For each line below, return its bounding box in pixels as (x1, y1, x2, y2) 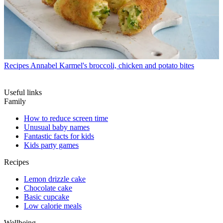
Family (4, 97, 26, 106)
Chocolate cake (24, 184, 72, 193)
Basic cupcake (24, 193, 69, 202)
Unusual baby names (24, 123, 90, 132)
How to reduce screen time (24, 114, 108, 123)
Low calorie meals (24, 202, 82, 211)
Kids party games (24, 141, 79, 150)
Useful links (4, 88, 42, 97)
